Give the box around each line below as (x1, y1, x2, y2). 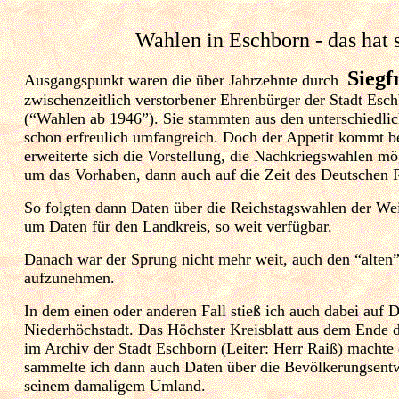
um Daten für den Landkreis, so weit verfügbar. (24, 217, 332, 235)
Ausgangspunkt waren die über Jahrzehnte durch (24, 71, 347, 89)
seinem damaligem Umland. (24, 377, 206, 395)
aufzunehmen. (24, 269, 115, 287)
